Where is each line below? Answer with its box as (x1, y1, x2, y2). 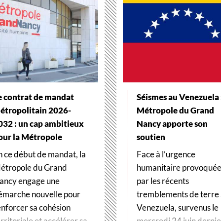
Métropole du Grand (136, 105, 214, 116)
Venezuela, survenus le (136, 202, 219, 213)
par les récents (136, 176, 189, 186)
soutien (136, 132, 165, 143)
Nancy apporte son (136, 118, 208, 129)
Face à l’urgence (136, 149, 195, 160)
